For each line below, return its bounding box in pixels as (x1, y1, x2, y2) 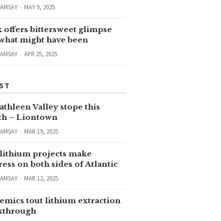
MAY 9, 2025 (24, 3, 55, 11)
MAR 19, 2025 (24, 127, 58, 136)
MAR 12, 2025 (24, 174, 58, 183)
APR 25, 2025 (24, 50, 57, 58)
